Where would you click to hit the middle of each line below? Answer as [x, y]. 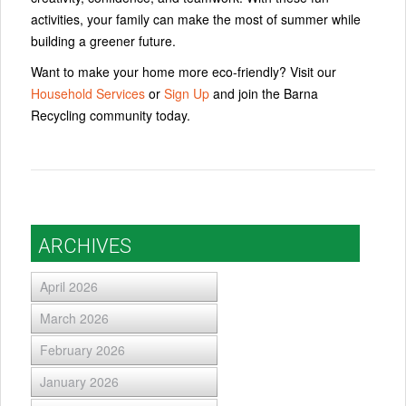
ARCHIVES [85, 246]
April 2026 [69, 287]
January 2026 [79, 382]
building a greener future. [103, 40]
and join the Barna [264, 93]
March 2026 [74, 319]
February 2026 [82, 350]
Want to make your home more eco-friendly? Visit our [184, 71]
